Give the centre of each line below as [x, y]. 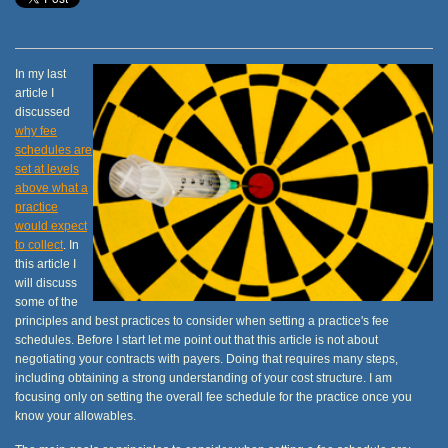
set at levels [47, 168]
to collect [39, 244]
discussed [42, 111]
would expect [51, 225]
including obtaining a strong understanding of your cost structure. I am [203, 377]
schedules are [53, 149]
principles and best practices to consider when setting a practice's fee [202, 320]
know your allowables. [75, 415]
